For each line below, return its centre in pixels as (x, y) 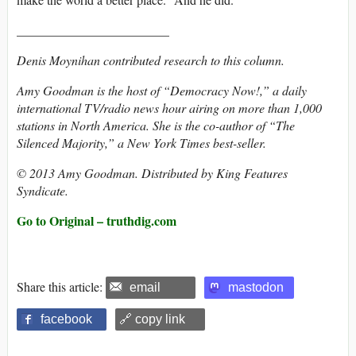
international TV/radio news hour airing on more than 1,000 (169, 108)
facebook (66, 319)
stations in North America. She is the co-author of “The (156, 126)
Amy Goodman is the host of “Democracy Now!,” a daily (162, 91)
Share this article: (61, 287)
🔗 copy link (152, 319)
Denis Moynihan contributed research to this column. (151, 60)
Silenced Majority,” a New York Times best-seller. (141, 143)
